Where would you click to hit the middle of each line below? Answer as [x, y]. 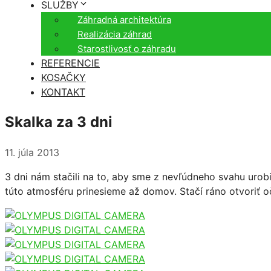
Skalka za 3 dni [59, 122]
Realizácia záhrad [115, 34]
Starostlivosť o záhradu [127, 49]
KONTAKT [63, 92]
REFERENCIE [70, 63]
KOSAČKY [64, 77]
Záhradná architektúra [124, 20]
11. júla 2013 [32, 152]
